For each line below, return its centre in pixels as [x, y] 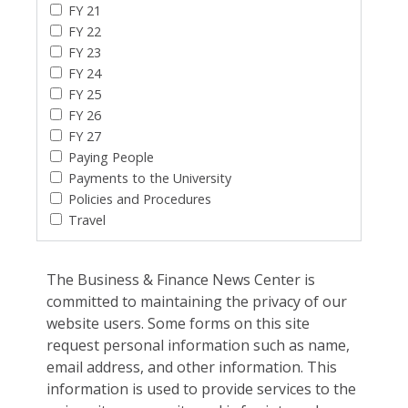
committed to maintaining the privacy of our [197, 301]
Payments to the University [150, 178]
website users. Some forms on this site [178, 323]
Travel [87, 219]
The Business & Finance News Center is [181, 279]
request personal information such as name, [199, 345]
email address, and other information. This [192, 367]
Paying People [111, 157]
